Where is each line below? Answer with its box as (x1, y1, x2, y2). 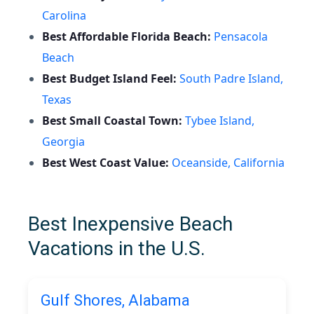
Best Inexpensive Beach (28, 212, 233, 235)
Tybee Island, (185, 113, 254, 128)
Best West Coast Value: (42, 155, 169, 170)
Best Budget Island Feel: (42, 71, 177, 86)
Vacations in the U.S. (28, 237, 205, 260)
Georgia (42, 134, 85, 149)
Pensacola (214, 29, 268, 44)
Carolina (42, 8, 86, 23)
